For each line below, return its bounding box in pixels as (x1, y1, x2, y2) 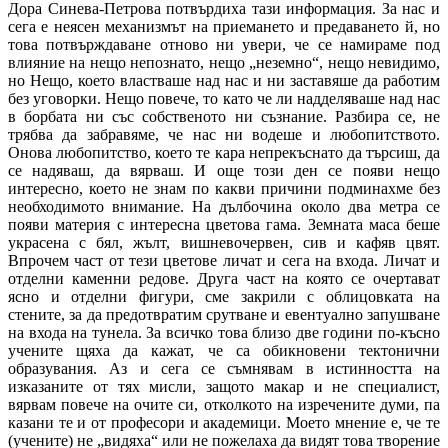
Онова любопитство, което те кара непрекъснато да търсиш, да (8, 143, 440, 161)
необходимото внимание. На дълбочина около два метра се (8, 197, 440, 215)
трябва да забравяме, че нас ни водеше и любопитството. (8, 125, 440, 143)
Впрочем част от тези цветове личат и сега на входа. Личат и (8, 251, 440, 269)
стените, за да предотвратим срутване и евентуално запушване (8, 305, 440, 323)
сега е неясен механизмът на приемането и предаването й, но (8, 17, 440, 35)
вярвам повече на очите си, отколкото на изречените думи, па (8, 395, 440, 413)
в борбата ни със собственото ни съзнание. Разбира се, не (8, 107, 440, 125)
